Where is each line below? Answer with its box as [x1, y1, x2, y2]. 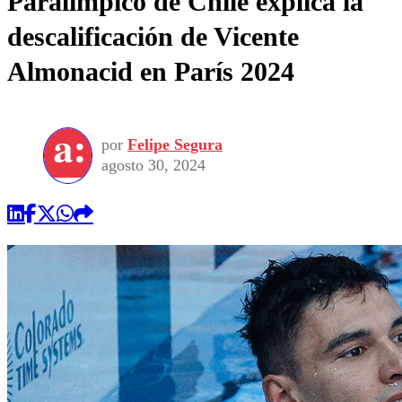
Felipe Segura [127, 135, 223, 154]
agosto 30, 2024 [101, 156, 205, 175]
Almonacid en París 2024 [7, 56, 294, 86]
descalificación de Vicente [7, 21, 299, 51]
